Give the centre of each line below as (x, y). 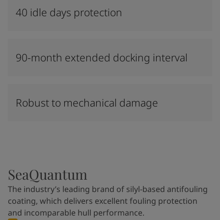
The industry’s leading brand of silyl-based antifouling (108, 189)
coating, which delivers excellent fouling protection (103, 201)
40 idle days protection (69, 12)
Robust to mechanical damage (87, 103)
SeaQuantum (48, 174)
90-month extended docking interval (102, 57)
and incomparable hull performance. (76, 213)
